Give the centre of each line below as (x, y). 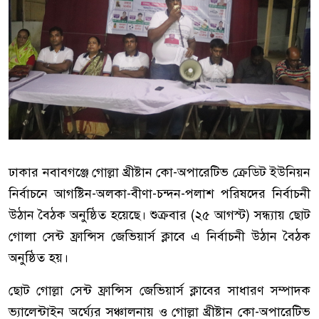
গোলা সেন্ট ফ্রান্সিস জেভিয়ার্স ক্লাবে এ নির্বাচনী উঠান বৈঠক (159, 237)
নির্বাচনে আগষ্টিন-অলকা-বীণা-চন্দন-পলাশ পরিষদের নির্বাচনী (159, 194)
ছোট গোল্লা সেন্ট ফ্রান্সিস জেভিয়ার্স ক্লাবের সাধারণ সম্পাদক (159, 291)
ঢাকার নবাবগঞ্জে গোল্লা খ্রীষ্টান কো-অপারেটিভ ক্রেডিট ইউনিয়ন (159, 173)
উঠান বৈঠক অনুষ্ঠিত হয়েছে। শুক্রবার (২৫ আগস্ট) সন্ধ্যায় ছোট (159, 215)
